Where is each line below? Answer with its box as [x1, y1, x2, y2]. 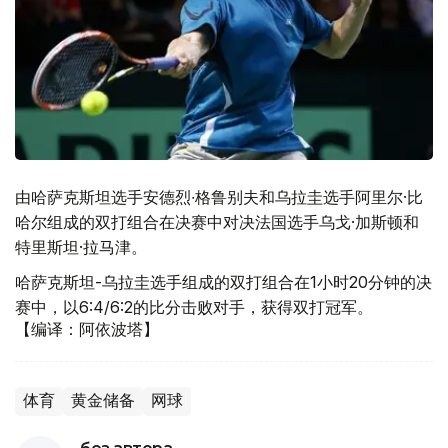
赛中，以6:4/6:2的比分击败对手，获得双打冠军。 [15, 297, 373, 317]
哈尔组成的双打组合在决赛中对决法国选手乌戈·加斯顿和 [15, 212, 419, 232]
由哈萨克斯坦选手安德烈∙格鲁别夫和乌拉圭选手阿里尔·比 [15, 187, 423, 207]
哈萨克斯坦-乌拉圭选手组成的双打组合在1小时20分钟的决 [15, 272, 432, 292]
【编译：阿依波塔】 [15, 320, 159, 339]
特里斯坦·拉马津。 [15, 237, 147, 257]
